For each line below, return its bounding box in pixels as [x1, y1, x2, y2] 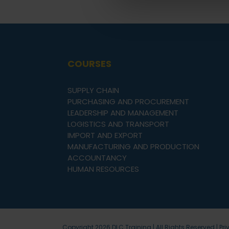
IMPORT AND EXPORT [67, 129, 143, 141]
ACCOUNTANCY [67, 152, 127, 163]
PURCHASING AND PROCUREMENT [67, 96, 189, 107]
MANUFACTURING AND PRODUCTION [67, 141, 199, 152]
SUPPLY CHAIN [67, 84, 119, 96]
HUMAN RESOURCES [67, 163, 139, 174]
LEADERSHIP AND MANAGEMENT [67, 107, 178, 118]
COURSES [67, 57, 111, 70]
